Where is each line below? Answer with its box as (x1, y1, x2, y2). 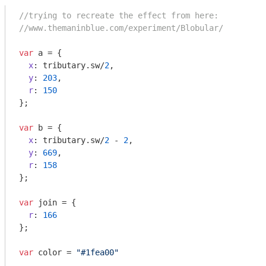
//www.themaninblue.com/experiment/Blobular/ (19, 23, 223, 33)
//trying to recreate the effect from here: (19, 11, 218, 20)
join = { (33, 198, 76, 207)
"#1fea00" (76, 248, 119, 257)
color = (33, 248, 76, 257)
